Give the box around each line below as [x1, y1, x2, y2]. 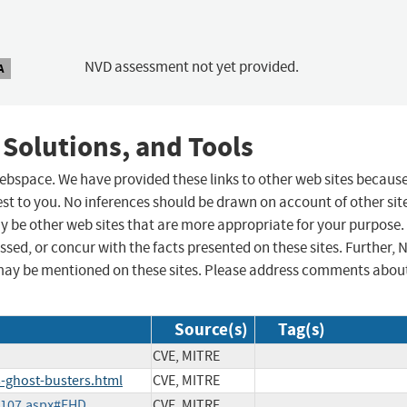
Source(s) [174, 318, 248, 342]
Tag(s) [278, 318, 325, 342]
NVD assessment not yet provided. [84, 57, 299, 77]
